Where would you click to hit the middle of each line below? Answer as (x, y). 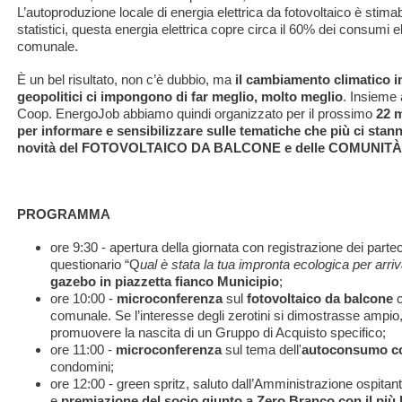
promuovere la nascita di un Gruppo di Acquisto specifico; (218, 332)
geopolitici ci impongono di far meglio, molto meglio (180, 96)
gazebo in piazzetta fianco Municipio (165, 281)
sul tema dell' (262, 349)
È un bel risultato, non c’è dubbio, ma (124, 79)
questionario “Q (96, 264)
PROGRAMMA (64, 214)
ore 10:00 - (84, 298)
